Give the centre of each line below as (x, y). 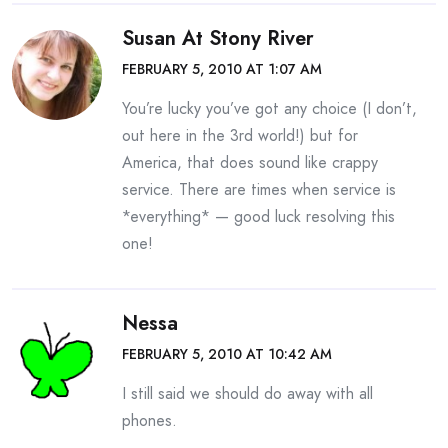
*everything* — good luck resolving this (258, 216)
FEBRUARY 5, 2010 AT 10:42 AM (227, 354)
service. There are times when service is (259, 189)
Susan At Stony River (218, 38)
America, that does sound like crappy (250, 162)
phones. (149, 420)
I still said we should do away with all (247, 393)
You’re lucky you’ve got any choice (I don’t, (269, 108)
